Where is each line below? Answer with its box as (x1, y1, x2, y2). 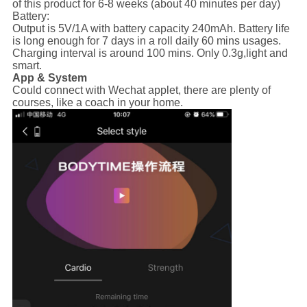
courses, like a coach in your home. (12, 96, 183, 108)
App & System (12, 71, 87, 84)
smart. (12, 59, 42, 71)
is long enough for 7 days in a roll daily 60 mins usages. (12, 34, 281, 47)
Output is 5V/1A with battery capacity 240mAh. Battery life (12, 22, 290, 34)
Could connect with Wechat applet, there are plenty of (12, 84, 271, 96)
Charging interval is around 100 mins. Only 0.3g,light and (12, 47, 288, 59)
